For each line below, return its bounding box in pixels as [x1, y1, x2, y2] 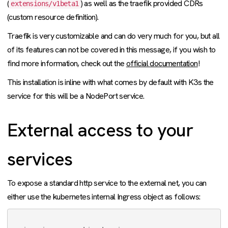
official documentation [126, 58, 198, 69]
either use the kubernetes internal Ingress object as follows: [7, 191, 201, 202]
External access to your [7, 118, 193, 142]
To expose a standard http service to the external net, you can [7, 178, 207, 188]
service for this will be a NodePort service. [7, 91, 145, 101]
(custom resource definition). [7, 12, 99, 22]
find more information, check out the [7, 58, 126, 69]
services [7, 147, 73, 171]
